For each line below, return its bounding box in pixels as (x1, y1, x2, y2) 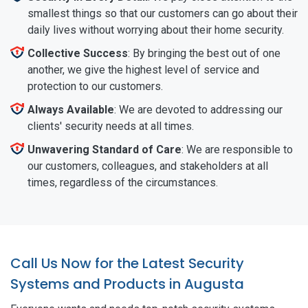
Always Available (27, 102, 114, 116)
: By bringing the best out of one (128, 46, 280, 60)
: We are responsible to (181, 142, 293, 156)
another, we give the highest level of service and (27, 63, 259, 76)
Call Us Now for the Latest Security (10, 253, 244, 273)
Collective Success (27, 46, 128, 60)
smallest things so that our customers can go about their (27, 6, 298, 20)
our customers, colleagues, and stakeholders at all (27, 159, 268, 173)
